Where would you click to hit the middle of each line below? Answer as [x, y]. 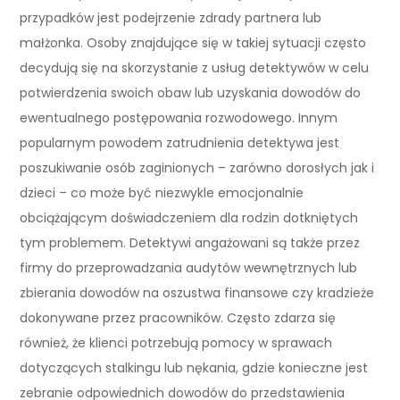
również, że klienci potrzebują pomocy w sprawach [176, 342]
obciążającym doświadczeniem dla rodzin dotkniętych [189, 217]
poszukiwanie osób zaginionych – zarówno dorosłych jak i [197, 167]
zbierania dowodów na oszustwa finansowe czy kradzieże [197, 292]
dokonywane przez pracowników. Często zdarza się [178, 317]
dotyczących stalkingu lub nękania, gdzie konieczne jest [194, 367]
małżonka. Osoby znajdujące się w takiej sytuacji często [193, 42]
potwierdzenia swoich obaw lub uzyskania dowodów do [191, 92]
